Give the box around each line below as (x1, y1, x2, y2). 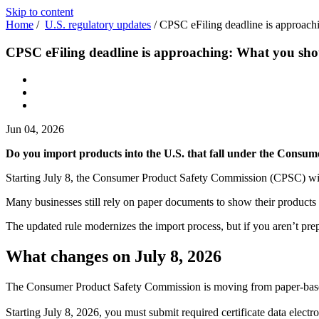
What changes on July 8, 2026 (6, 247, 221, 266)
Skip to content (6, 6, 73, 18)
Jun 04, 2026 (6, 123, 64, 136)
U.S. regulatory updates (45, 19, 151, 31)
